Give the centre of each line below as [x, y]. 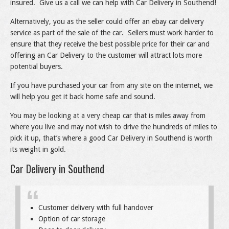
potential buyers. [37, 67]
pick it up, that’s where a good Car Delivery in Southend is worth [111, 138]
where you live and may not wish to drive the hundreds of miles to [114, 127]
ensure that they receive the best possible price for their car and [110, 44]
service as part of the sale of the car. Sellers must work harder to [112, 33]
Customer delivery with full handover [96, 208]
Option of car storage [72, 219]
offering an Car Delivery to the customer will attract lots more [106, 55]
